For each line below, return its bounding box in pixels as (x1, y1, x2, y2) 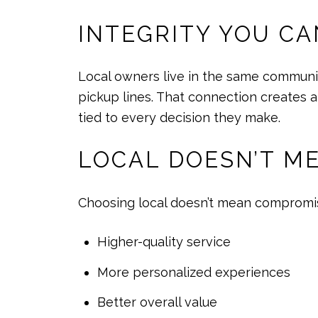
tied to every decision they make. (78, 110, 280, 126)
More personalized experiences (97, 264, 290, 280)
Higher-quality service (97, 234, 231, 250)
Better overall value (97, 294, 217, 309)
